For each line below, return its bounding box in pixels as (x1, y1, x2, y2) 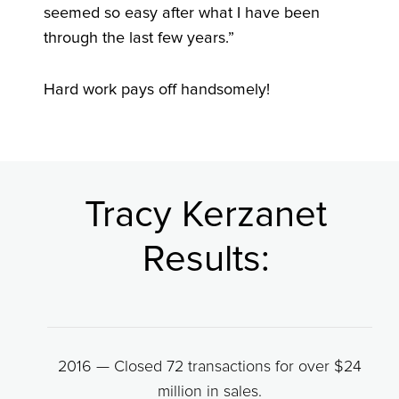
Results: (142, 240, 269, 279)
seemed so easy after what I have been (43, 4, 320, 21)
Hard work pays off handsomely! (43, 81, 270, 98)
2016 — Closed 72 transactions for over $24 (58, 358, 362, 375)
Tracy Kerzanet (84, 196, 327, 234)
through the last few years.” (43, 29, 234, 46)
